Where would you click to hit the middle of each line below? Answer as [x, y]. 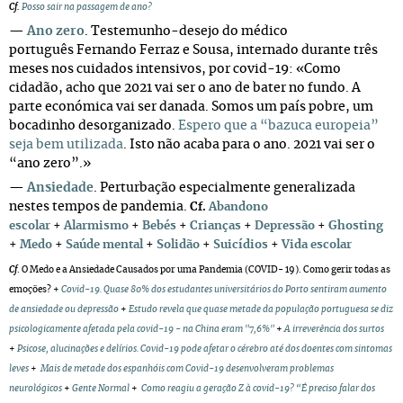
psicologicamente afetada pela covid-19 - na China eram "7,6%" [142, 329]
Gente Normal [100, 389]
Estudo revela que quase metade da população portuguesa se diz [261, 309]
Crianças [215, 226]
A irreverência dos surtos [334, 329]
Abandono [238, 207]
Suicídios [241, 245]
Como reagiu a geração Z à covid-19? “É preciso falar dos [258, 389]
